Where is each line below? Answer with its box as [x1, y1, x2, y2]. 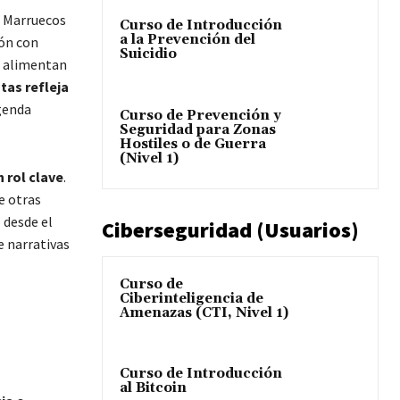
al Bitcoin [120, 379, 187, 396]
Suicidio [120, 46, 177, 63]
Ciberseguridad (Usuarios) [102, 215, 359, 244]
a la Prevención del [120, 31, 255, 49]
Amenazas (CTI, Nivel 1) [120, 304, 288, 321]
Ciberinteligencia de [120, 289, 263, 307]
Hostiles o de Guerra [120, 135, 266, 153]
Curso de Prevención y [120, 106, 281, 124]
